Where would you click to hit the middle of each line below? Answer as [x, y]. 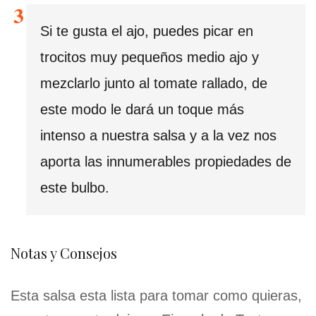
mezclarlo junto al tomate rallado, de [154, 84]
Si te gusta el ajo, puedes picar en [147, 31]
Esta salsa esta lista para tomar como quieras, [156, 296]
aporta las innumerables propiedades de [166, 162]
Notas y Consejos [64, 253]
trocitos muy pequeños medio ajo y [150, 57]
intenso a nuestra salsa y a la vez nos [158, 136]
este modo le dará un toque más [142, 110]
